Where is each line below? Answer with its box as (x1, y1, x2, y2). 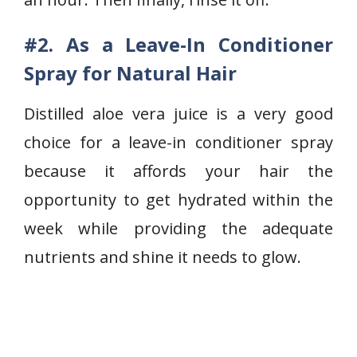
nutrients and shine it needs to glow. (24, 246, 301, 268)
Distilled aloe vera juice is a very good (24, 103, 333, 124)
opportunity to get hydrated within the (24, 189, 333, 210)
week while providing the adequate (24, 218, 333, 239)
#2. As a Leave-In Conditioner (24, 31, 333, 57)
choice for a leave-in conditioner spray (24, 131, 333, 153)
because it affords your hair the (24, 160, 333, 182)
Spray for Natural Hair (24, 60, 237, 86)
